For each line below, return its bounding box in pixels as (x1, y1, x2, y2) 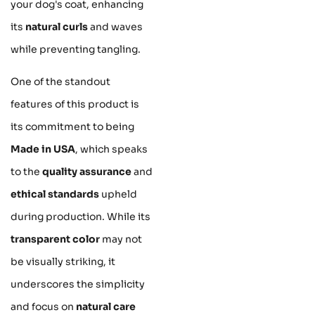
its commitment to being (11, 120, 134, 134)
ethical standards (11, 188, 99, 201)
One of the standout (11, 75, 110, 89)
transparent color (11, 233, 100, 246)
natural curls (25, 20, 88, 34)
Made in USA (11, 143, 75, 156)
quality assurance (42, 165, 131, 179)
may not (100, 233, 142, 246)
